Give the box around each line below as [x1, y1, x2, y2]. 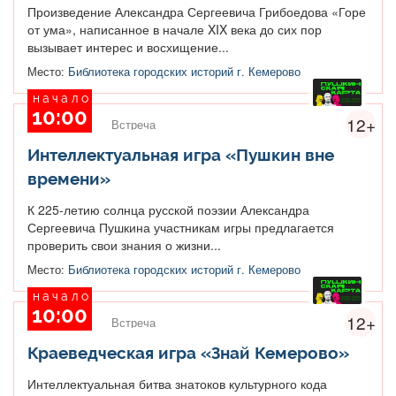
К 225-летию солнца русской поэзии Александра [27, 200, 309, 218]
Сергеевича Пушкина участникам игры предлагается [27, 217, 334, 236]
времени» [27, 168, 110, 188]
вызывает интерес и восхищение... [27, 37, 229, 56]
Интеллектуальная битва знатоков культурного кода [27, 374, 327, 392]
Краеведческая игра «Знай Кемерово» [27, 342, 349, 362]
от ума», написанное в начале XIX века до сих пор [27, 19, 322, 38]
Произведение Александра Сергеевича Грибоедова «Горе [27, 2, 366, 20]
